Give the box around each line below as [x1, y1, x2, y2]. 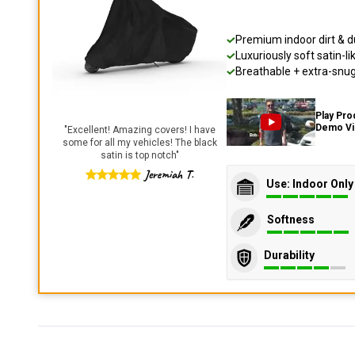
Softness [267, 212, 315, 226]
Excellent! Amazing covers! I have [67, 124, 216, 136]
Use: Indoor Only [266, 177, 353, 190]
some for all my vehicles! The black [62, 137, 217, 148]
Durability [264, 248, 315, 261]
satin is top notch [100, 150, 176, 161]
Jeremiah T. [144, 166, 193, 182]
